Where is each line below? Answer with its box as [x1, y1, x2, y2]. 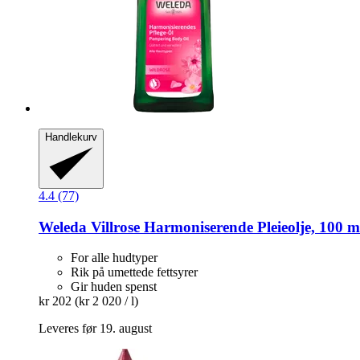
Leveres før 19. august [39, 321, 152, 336]
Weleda [39, 218, 87, 235]
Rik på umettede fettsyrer [71, 265, 198, 280]
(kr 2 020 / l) [75, 294, 138, 309]
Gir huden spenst [71, 280, 157, 294]
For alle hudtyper [71, 251, 157, 265]
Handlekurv [45, 130, 97, 143]
